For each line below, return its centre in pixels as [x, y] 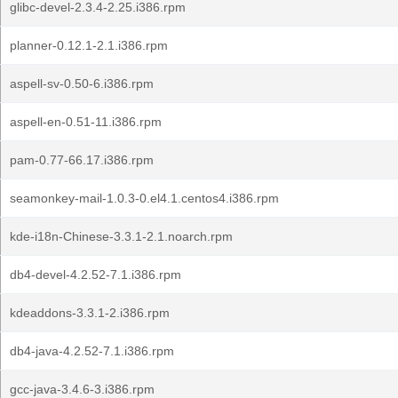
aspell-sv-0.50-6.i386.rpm [82, 84]
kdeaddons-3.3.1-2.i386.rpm [90, 313]
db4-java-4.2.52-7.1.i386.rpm [92, 351]
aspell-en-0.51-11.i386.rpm [86, 122]
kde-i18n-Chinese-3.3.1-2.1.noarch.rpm [121, 236]
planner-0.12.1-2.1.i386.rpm [89, 45]
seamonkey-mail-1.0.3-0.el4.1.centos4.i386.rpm [144, 198]
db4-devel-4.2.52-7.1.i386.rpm [96, 275]
